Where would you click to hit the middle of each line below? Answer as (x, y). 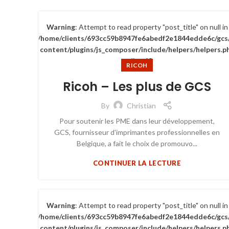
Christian (141, 105)
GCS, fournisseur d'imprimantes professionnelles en (137, 132)
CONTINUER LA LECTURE (137, 163)
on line (133, 61)
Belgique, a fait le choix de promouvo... (137, 143)
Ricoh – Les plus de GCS (137, 87)
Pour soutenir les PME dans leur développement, (137, 121)
